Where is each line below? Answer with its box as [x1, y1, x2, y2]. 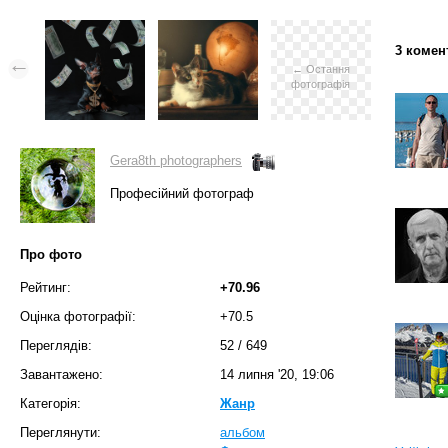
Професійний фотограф [110, 186, 254, 201]
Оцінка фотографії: [20, 309, 136, 324]
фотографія [291, 78, 351, 90]
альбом [220, 425, 265, 440]
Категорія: [20, 396, 81, 411]
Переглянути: [20, 425, 101, 440]
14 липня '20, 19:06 [220, 367, 334, 382]
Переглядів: [20, 338, 92, 353]
